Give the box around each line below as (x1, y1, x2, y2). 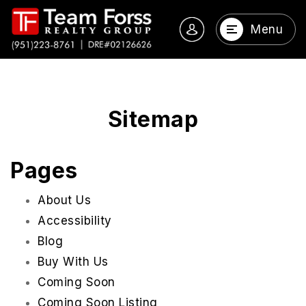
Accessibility (38, 214, 112, 228)
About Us (38, 193, 91, 208)
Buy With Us (38, 255, 109, 269)
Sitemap (107, 106, 199, 133)
